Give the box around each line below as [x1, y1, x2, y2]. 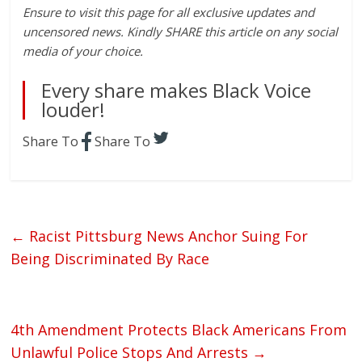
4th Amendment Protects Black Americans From [11, 320, 347, 340]
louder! [41, 96, 106, 124]
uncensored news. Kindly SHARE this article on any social [23, 23, 339, 40]
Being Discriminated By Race [11, 249, 210, 269]
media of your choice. [23, 43, 144, 60]
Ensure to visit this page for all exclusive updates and [23, 4, 315, 21]
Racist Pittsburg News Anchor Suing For [25, 226, 309, 246]
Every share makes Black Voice [41, 77, 312, 104]
